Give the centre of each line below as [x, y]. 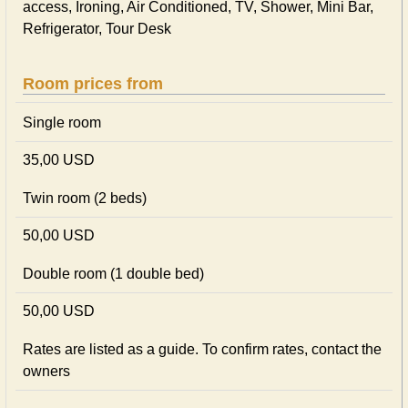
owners [46, 371]
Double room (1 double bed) [113, 274]
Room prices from [93, 84]
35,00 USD [59, 160]
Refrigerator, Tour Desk [97, 29]
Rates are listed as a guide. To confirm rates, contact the [202, 349]
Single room [62, 122]
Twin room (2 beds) [85, 198]
